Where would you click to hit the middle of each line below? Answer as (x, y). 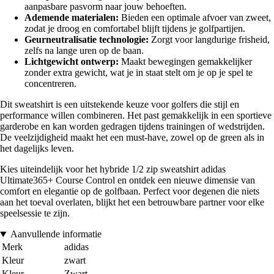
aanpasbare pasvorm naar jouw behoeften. (106, 7)
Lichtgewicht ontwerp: (72, 62)
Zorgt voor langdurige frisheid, (209, 40)
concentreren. (50, 84)
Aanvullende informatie (56, 234)
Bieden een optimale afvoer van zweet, (195, 18)
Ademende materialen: (72, 18)
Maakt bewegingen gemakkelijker (185, 62)
